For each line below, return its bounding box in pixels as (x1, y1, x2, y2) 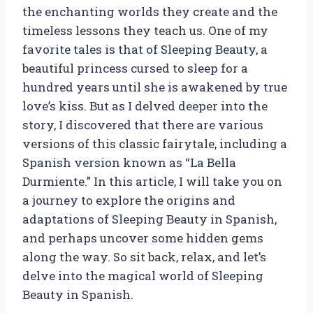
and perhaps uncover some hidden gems (22, 229, 263, 246)
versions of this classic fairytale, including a (22, 135, 287, 152)
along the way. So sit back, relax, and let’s (22, 248, 266, 265)
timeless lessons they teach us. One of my (22, 22, 268, 38)
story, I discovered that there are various (22, 116, 263, 133)
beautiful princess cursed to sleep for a (22, 59, 248, 76)
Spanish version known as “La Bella (22, 154, 236, 170)
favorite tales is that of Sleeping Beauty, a (22, 41, 268, 57)
